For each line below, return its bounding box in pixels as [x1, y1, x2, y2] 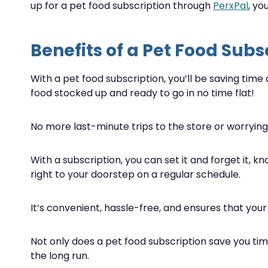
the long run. [31, 249, 89, 263]
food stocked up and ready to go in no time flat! [31, 86, 254, 100]
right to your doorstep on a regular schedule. [31, 167, 240, 181]
